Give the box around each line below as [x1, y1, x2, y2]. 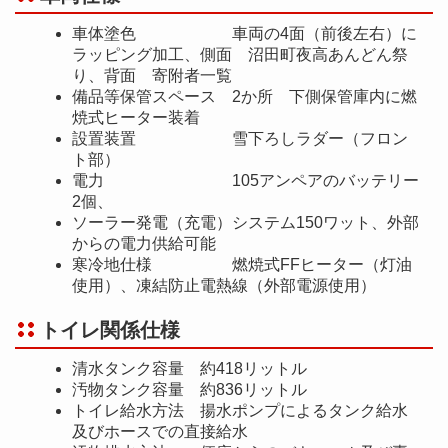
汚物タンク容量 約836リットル [72, 380, 307, 398]
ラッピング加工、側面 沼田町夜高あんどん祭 [72, 45, 408, 63]
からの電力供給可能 [72, 234, 216, 252]
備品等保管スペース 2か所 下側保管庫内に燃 [72, 87, 417, 105]
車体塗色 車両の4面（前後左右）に [72, 24, 417, 42]
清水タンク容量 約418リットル [72, 359, 307, 377]
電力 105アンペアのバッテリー [72, 171, 419, 189]
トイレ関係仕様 [40, 318, 180, 341]
